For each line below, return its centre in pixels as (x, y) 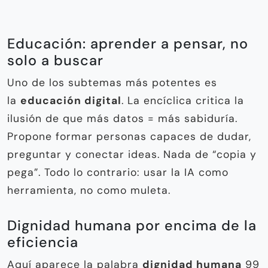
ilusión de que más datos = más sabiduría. (122, 119)
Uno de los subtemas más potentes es (112, 83)
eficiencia (43, 243)
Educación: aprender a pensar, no (128, 44)
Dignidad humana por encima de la (132, 226)
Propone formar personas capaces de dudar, (129, 137)
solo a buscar (55, 61)
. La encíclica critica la (183, 101)
